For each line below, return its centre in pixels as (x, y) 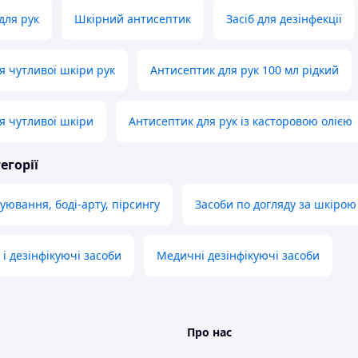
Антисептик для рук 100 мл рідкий (245, 70)
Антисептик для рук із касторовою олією (241, 121)
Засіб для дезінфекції (284, 19)
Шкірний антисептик (133, 19)
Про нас (209, 332)
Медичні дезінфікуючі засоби (238, 256)
